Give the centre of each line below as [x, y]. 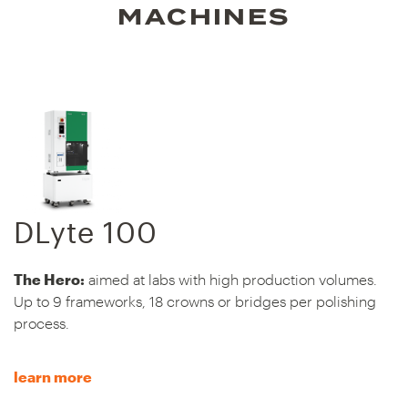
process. [41, 323]
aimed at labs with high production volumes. [231, 280]
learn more [53, 377]
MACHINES [204, 17]
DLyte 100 [86, 232]
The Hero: [49, 280]
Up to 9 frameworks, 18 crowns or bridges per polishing [195, 301]
